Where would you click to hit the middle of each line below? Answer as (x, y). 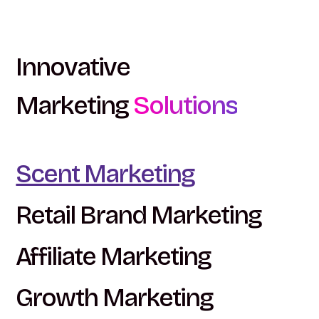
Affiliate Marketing (114, 257)
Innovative (73, 67)
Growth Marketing (115, 298)
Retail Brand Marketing (139, 215)
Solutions (185, 106)
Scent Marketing (105, 174)
